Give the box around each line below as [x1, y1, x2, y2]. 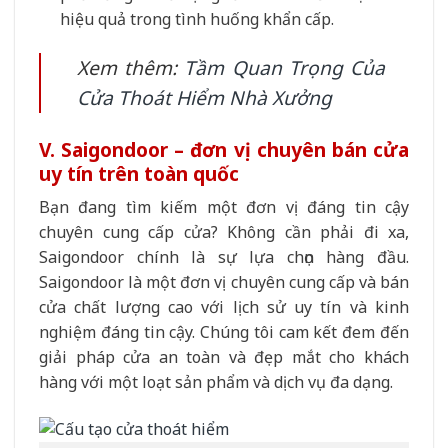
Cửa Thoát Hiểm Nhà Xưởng [77, 83, 332, 111]
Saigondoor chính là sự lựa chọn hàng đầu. [39, 246, 409, 269]
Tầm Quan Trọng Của [184, 53, 386, 81]
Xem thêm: [77, 53, 185, 81]
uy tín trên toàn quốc [39, 159, 239, 187]
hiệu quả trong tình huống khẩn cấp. [59, 7, 334, 30]
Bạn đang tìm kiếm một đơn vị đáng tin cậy [39, 196, 409, 219]
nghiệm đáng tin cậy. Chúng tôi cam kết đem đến [39, 321, 409, 344]
